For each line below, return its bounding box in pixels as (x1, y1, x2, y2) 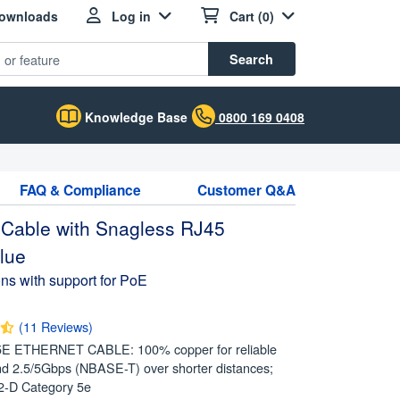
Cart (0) (229, 7, 274, 25)
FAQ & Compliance (19, 180, 141, 200)
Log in (112, 7, 151, 25)
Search (229, 49, 273, 68)
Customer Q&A (196, 180, 296, 200)
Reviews (41, 317, 88, 336)
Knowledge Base (81, 108, 187, 126)
